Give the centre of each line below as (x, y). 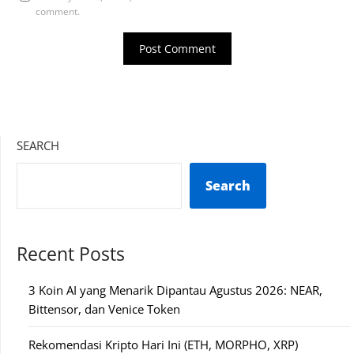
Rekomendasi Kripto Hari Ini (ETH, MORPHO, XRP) (163, 344)
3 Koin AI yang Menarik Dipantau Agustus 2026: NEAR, (175, 290)
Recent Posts (71, 254)
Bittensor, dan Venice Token (104, 309)
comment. (58, 11)
